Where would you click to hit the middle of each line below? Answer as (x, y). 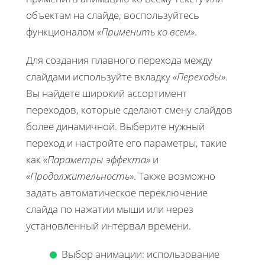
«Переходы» (199, 76)
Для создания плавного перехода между (119, 60)
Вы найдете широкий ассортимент (106, 93)
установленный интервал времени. (109, 225)
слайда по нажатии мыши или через (110, 209)
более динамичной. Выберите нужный (115, 126)
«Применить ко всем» (146, 31)
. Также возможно (174, 176)
